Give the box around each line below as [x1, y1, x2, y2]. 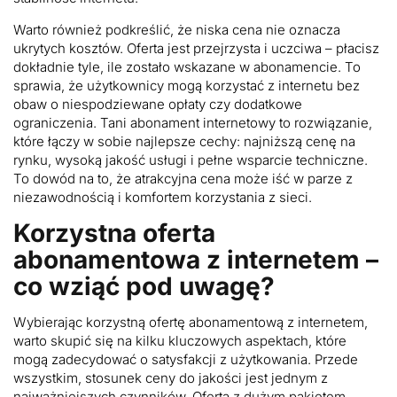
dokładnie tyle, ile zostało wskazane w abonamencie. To [13, 58, 361, 75]
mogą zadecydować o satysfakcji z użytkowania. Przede [13, 350, 358, 368]
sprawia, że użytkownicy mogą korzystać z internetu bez [13, 76, 360, 94]
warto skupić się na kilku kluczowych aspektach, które [13, 331, 346, 349]
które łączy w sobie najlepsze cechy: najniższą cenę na [13, 132, 355, 150]
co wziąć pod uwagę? [13, 270, 275, 301]
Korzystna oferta [13, 217, 215, 248]
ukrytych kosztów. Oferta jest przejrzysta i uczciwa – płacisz [13, 39, 379, 57]
